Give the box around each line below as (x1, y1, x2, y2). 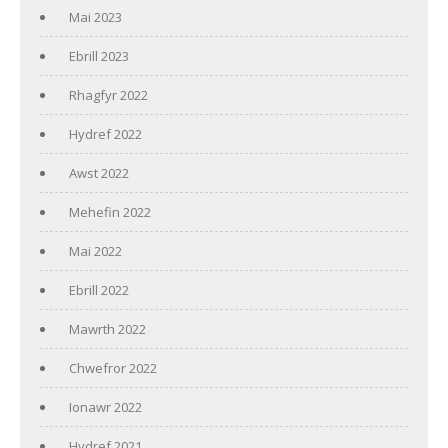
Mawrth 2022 (69, 319, 146, 338)
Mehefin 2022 (69, 202, 151, 221)
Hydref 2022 (69, 124, 142, 143)
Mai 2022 (69, 241, 122, 260)
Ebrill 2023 (69, 46, 129, 65)
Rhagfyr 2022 (69, 85, 148, 104)
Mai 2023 (69, 7, 122, 26)
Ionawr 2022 (69, 397, 142, 416)
